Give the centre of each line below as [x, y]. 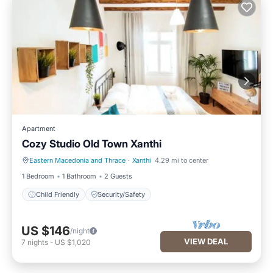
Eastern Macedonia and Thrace [77, 160]
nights [38, 242]
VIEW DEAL [206, 241]
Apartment [39, 129]
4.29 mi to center [182, 160]
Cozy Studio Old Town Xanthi [92, 144]
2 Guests [118, 176]
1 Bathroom [79, 176]
